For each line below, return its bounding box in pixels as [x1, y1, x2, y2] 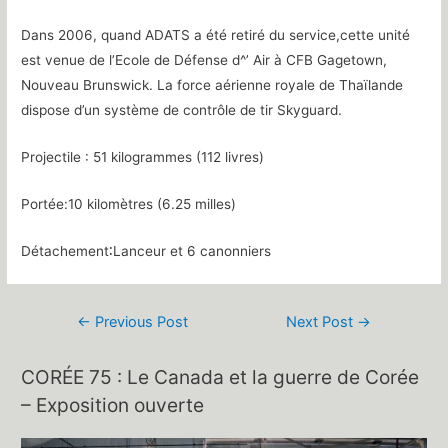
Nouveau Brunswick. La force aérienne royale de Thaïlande [21, 76, 404, 93]
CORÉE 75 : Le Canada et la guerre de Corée [21, 365, 420, 390]
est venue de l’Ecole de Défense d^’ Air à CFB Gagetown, [21, 51, 388, 68]
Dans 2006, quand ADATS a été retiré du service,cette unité [21, 26, 411, 43]
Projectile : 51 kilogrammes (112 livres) [21, 148, 265, 165]
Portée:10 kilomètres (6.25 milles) [21, 195, 237, 212]
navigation [51, 332, 119, 349]
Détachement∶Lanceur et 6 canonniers [21, 242, 272, 259]
